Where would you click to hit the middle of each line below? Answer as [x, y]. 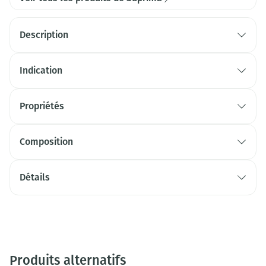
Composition [46, 142]
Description [44, 35]
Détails [35, 177]
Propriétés [42, 106]
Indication [41, 70]
